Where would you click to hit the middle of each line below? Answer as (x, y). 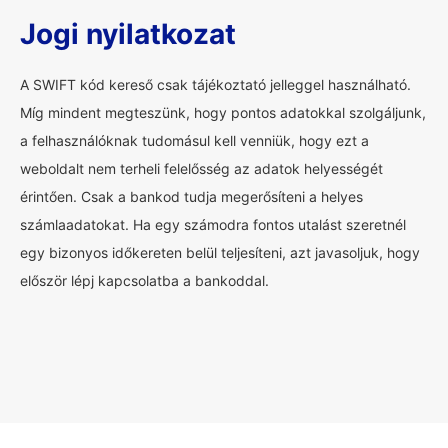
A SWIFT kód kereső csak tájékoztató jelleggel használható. (215, 84)
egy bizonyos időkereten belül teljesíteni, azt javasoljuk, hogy (220, 252)
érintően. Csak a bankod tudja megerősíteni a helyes (191, 196)
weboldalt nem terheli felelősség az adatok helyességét (201, 168)
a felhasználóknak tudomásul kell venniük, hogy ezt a (194, 140)
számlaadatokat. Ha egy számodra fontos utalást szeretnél (213, 224)
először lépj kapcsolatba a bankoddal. (144, 280)
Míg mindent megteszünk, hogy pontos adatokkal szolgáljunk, (223, 112)
